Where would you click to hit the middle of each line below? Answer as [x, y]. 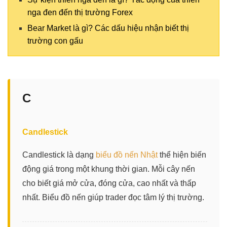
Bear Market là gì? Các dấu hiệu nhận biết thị [108, 28]
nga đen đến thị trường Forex [80, 12]
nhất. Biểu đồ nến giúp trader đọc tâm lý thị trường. [113, 197]
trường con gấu [55, 41]
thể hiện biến [182, 155]
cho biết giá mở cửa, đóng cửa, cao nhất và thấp [109, 183]
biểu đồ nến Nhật [127, 155]
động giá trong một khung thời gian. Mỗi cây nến [109, 169]
